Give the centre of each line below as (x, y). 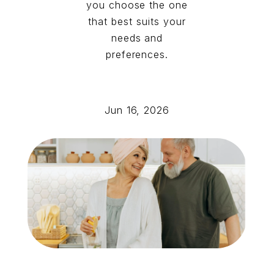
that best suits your (137, 21)
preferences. (137, 54)
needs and (137, 38)
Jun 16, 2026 (137, 110)
